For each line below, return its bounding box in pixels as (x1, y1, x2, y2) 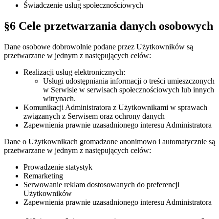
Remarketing (23, 171, 63, 180)
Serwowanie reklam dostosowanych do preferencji (23, 180, 179, 189)
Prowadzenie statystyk (23, 162, 92, 171)
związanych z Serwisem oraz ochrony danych (23, 111, 165, 120)
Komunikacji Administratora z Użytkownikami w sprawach (23, 103, 207, 111)
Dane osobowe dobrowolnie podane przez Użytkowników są (4, 42, 193, 51)
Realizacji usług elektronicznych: (23, 67, 125, 76)
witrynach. (43, 94, 76, 103)
